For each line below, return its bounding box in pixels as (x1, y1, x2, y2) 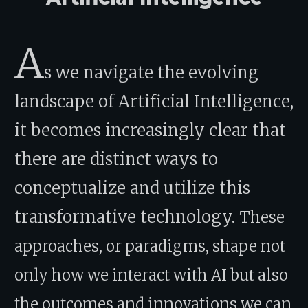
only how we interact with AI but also (14, 265, 288, 285)
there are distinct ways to (14, 148, 218, 170)
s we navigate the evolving (44, 61, 258, 83)
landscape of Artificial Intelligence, (14, 90, 294, 112)
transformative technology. (14, 206, 239, 228)
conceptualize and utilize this (14, 177, 250, 199)
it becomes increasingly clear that (14, 119, 286, 141)
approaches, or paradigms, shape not (14, 236, 285, 256)
